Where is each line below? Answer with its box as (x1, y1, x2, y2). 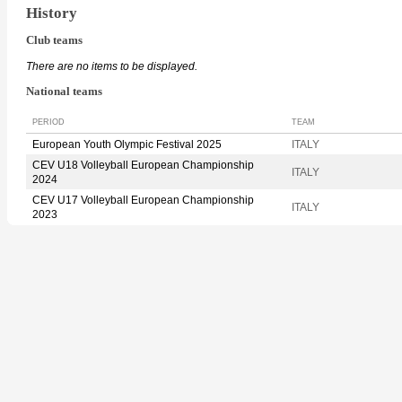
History (26, 4, 77, 22)
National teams (26, 85, 102, 99)
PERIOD (32, 117, 65, 127)
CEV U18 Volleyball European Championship (32, 158, 254, 171)
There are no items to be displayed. (26, 60, 197, 74)
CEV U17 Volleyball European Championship (32, 193, 254, 206)
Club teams (26, 34, 83, 48)
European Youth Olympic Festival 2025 (32, 137, 222, 151)
